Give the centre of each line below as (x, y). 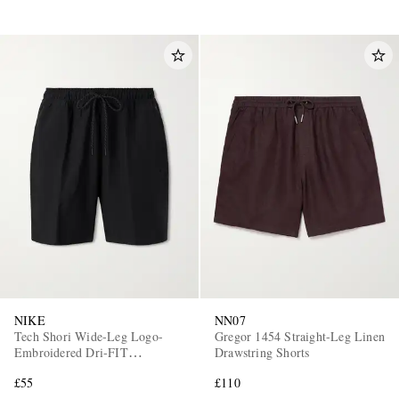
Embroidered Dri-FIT (71, 353)
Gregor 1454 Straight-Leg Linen (300, 337)
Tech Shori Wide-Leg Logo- (89, 337)
